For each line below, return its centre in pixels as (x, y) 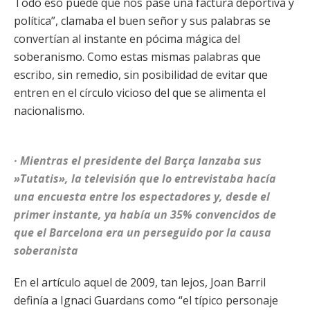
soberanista (46, 250)
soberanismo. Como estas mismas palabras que (137, 57)
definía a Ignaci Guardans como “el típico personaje (146, 300)
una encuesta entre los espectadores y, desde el (142, 197)
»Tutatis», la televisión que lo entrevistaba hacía (145, 179)
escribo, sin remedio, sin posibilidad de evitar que (141, 75)
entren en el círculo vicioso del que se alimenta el (140, 93)
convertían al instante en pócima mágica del (127, 39)
